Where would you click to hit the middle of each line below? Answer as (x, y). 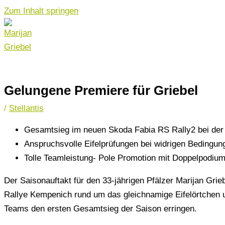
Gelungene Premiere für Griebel (101, 90)
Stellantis (26, 108)
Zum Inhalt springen (41, 11)
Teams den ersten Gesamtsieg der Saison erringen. (100, 208)
